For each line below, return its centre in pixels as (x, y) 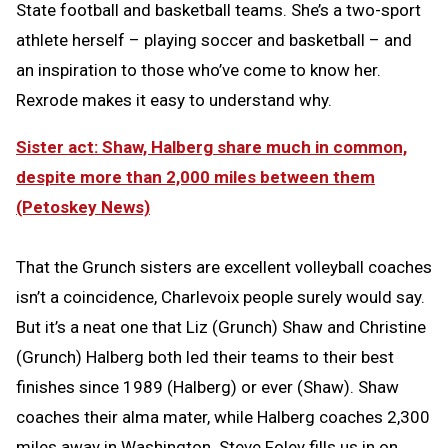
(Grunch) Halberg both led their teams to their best (205, 357)
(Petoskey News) (83, 207)
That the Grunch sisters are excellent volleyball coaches (224, 267)
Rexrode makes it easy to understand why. (174, 100)
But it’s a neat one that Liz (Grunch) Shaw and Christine (221, 327)
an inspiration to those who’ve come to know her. (198, 70)
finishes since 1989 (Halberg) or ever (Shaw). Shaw (207, 387)
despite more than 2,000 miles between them (195, 177)
